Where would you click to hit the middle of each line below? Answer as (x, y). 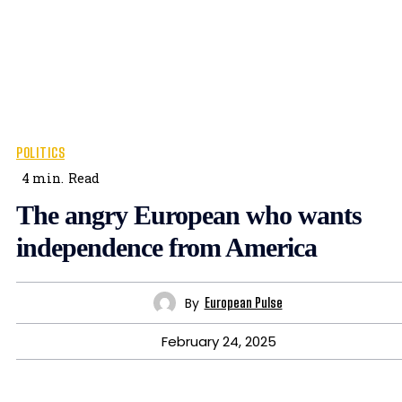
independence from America (166, 248)
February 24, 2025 (219, 342)
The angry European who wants (189, 215)
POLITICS (40, 153)
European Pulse (243, 302)
